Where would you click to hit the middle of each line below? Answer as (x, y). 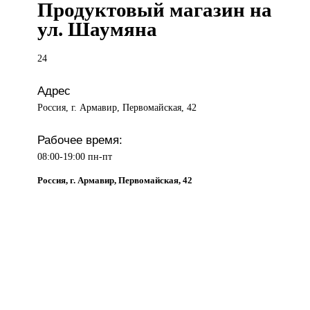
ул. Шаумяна (98, 29)
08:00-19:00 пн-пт (75, 157)
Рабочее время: (80, 140)
